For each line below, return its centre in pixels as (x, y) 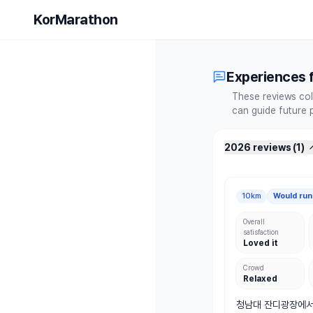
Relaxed (260, 279)
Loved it (261, 243)
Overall (254, 221)
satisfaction (261, 232)
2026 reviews (258, 147)
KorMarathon (76, 20)
